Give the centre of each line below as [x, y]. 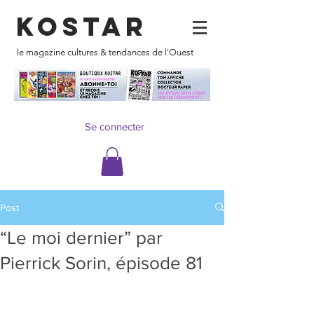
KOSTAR [82, 27]
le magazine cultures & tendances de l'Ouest [105, 52]
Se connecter [115, 126]
